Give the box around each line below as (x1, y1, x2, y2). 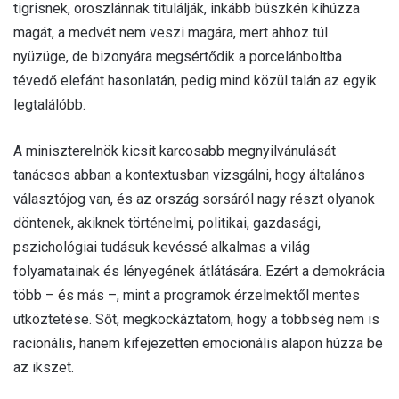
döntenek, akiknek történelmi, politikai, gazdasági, (13, 214, 321, 232)
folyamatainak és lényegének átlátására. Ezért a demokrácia (13, 262, 385, 280)
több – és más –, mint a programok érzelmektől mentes (13, 286, 360, 304)
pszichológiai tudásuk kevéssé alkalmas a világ (13, 238, 310, 256)
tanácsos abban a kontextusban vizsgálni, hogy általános (13, 166, 365, 183)
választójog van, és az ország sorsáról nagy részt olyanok (13, 190, 375, 208)
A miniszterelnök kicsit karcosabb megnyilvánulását (13, 142, 336, 159)
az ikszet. (13, 358, 74, 376)
